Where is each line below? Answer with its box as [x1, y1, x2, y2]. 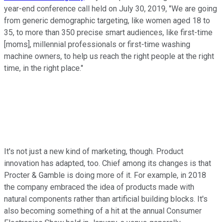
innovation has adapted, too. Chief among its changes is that [4, 158, 211, 168]
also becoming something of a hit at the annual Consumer [4, 206, 202, 216]
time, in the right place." [4, 63, 83, 73]
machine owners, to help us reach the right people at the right [4, 51, 214, 61]
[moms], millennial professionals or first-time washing [4, 39, 190, 49]
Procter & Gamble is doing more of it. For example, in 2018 [4, 170, 206, 180]
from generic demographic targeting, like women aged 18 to [4, 15, 210, 25]
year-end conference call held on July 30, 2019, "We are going [4, 3, 217, 13]
